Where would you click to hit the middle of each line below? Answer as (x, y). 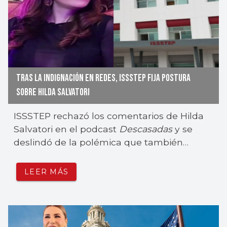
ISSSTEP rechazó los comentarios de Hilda (109, 116)
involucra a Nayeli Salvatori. (75, 156)
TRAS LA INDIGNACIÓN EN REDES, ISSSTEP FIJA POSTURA (103, 79)
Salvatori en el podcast (67, 129)
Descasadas (146, 129)
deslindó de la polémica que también (99, 142)
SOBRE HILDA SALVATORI (53, 93)
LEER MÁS (46, 172)
